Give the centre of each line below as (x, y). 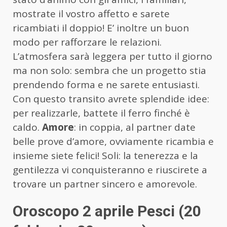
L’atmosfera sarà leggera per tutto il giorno (112, 56)
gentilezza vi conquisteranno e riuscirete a (110, 170)
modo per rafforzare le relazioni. (87, 42)
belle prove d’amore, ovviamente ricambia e (113, 142)
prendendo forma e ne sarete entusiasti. (106, 85)
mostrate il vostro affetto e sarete (91, 14)
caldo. (27, 127)
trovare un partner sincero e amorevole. (105, 184)
